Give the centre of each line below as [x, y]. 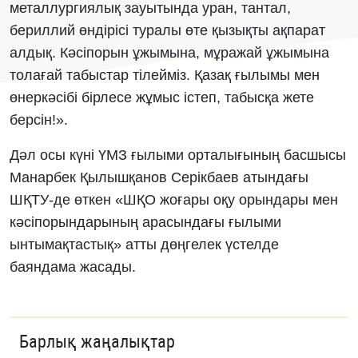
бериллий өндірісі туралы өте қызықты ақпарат [167, 30]
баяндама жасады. [73, 267]
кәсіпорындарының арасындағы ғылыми [145, 222]
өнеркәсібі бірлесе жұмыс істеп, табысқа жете [162, 97]
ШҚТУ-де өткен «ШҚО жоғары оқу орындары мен [174, 200]
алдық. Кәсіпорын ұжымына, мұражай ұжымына [169, 53]
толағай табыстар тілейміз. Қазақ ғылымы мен [165, 75]
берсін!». [39, 120]
